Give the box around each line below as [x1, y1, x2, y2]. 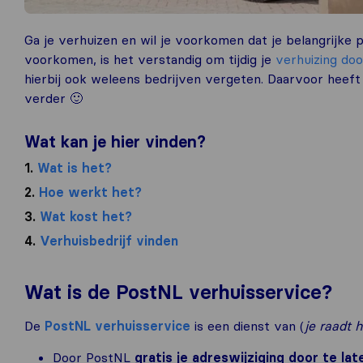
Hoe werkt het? [35, 184, 142, 200]
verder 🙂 [24, 90, 83, 106]
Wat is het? [33, 160, 112, 176]
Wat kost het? [36, 208, 132, 224]
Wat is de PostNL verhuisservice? [24, 280, 332, 304]
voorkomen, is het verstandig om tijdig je [24, 51, 275, 67]
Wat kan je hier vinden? [24, 132, 206, 152]
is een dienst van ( [190, 318, 305, 334]
